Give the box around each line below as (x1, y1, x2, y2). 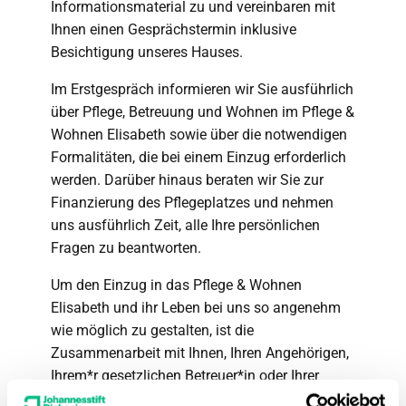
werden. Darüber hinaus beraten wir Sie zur (51, 170, 324, 188)
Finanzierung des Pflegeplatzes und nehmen (51, 193, 333, 211)
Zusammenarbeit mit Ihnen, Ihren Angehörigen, (51, 343, 349, 362)
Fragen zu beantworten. (51, 238, 201, 256)
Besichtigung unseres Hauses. (51, 43, 243, 61)
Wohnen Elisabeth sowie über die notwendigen (51, 125, 347, 143)
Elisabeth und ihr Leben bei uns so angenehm (51, 298, 341, 316)
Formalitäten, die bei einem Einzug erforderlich (51, 148, 346, 166)
